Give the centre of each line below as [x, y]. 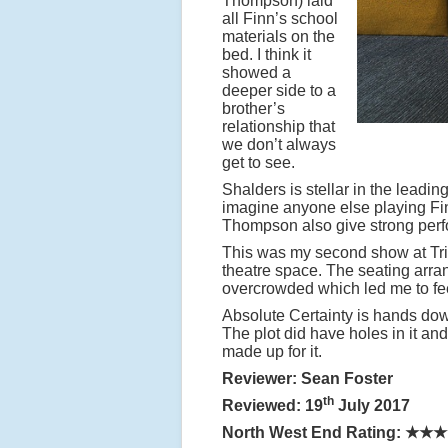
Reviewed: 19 [272, 405]
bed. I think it [266, 54]
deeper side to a [279, 90]
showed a [256, 72]
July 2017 [372, 405]
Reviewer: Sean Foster [307, 378]
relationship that [278, 126]
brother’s [253, 108]
